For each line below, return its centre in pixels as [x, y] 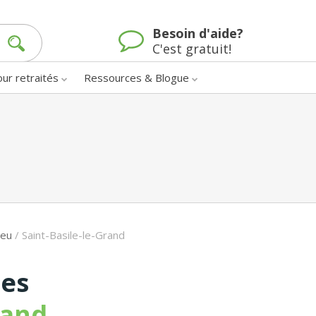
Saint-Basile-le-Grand [73, 235]
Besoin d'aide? [198, 34]
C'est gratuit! [192, 49]
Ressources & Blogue [136, 77]
